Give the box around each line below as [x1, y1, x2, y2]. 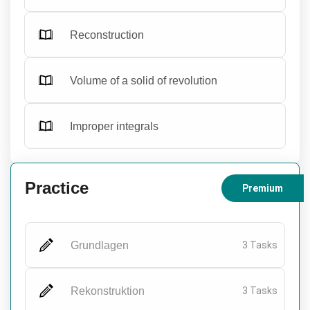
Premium [242, 182, 283, 194]
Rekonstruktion [71, 284, 145, 297]
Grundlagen [71, 239, 129, 251]
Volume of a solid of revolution [70, 74, 217, 86]
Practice [25, 179, 89, 197]
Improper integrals [70, 120, 158, 132]
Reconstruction [70, 28, 144, 41]
